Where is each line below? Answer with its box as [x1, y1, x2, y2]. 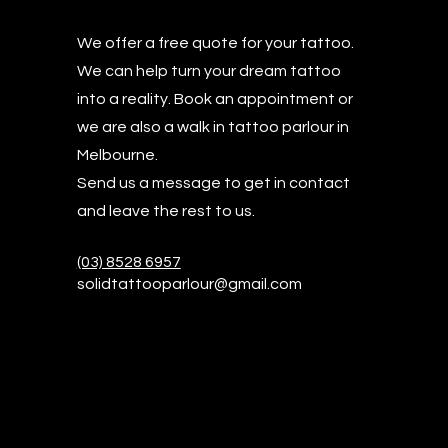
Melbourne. [76, 147, 158, 163]
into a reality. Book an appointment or [76, 91, 353, 107]
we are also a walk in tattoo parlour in [76, 119, 349, 135]
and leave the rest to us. [76, 203, 255, 219]
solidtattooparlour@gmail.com [76, 276, 302, 292]
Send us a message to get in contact [76, 175, 350, 191]
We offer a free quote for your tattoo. [76, 35, 354, 51]
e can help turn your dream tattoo [91, 63, 341, 79]
